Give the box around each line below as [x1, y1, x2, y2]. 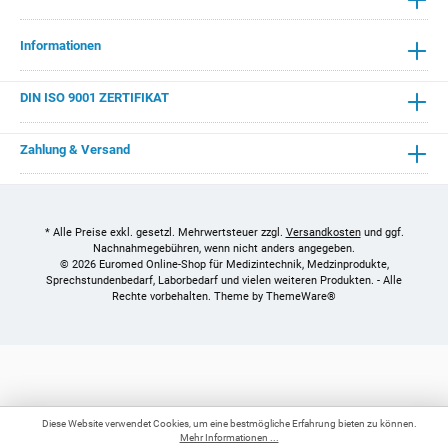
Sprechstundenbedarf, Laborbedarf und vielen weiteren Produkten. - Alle [46, 274, 402, 288]
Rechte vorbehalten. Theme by [112, 290, 266, 304]
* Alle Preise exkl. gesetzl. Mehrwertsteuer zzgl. [44, 226, 286, 240]
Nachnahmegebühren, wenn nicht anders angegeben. [93, 242, 355, 256]
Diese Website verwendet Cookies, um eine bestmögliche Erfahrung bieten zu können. [41, 417, 417, 429]
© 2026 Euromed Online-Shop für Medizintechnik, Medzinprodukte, [59, 258, 389, 272]
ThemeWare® [266, 290, 336, 304]
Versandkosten [285, 226, 361, 240]
